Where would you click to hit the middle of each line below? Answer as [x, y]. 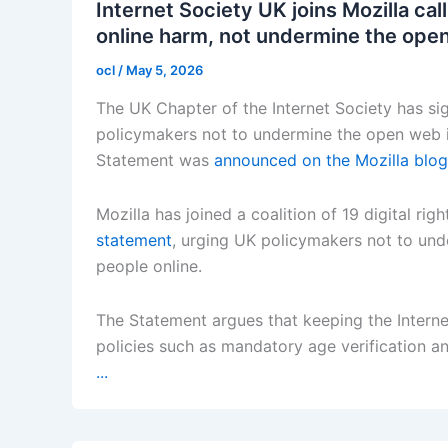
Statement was [155, 159]
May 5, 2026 [164, 70]
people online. [149, 265]
